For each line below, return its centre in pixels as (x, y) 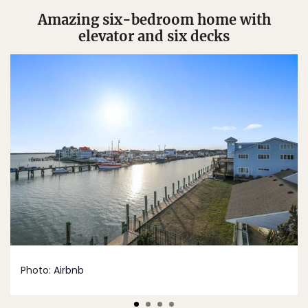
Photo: (37, 271)
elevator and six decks (154, 36)
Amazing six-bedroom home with (154, 19)
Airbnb (69, 271)
